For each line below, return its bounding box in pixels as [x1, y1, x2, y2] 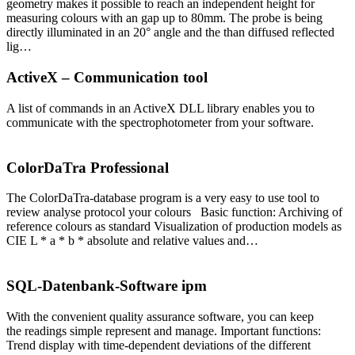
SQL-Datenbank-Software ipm [6, 277, 207, 294]
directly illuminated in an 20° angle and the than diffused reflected [6, 25, 334, 40]
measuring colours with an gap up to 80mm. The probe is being [6, 11, 323, 25]
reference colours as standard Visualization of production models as [6, 219, 342, 234]
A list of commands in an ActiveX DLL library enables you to [6, 101, 315, 115]
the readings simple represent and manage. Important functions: [6, 323, 324, 338]
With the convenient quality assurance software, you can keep [6, 309, 314, 323]
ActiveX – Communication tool [6, 69, 208, 86]
